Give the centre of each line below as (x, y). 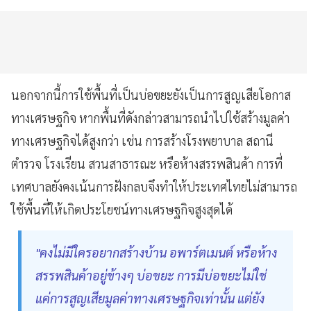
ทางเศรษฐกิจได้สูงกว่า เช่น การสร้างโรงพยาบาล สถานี (142, 141)
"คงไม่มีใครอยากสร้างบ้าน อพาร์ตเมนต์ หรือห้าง (156, 253)
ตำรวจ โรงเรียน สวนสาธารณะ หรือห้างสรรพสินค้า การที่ (147, 164)
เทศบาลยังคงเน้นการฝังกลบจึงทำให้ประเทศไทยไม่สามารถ (154, 187)
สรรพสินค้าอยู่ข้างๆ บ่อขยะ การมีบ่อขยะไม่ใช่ (151, 276)
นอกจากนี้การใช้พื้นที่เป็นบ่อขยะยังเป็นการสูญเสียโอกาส (151, 95)
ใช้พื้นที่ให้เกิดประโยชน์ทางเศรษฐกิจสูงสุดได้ (122, 210)
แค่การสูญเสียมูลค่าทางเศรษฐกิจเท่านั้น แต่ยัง (150, 299)
